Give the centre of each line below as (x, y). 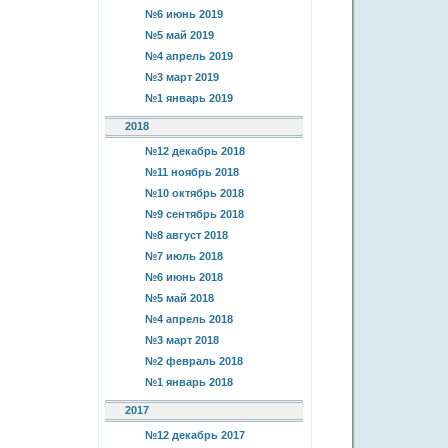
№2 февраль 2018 (194, 361)
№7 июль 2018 (184, 256)
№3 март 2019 (182, 77)
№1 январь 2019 (189, 98)
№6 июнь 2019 (184, 14)
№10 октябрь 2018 (194, 193)
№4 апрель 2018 (189, 319)
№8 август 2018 (186, 235)
